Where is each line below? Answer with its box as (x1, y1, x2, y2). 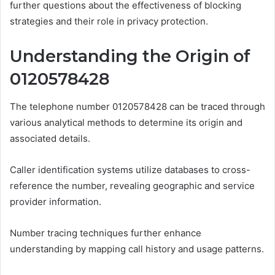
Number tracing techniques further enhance (10, 227, 201, 239)
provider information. (10, 195, 101, 207)
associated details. (10, 132, 90, 144)
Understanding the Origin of (10, 46, 250, 67)
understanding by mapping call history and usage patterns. (10, 242, 264, 255)
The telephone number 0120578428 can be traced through (10, 100, 265, 112)
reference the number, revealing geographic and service (10, 179, 255, 192)
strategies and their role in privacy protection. (10, 15, 208, 28)
